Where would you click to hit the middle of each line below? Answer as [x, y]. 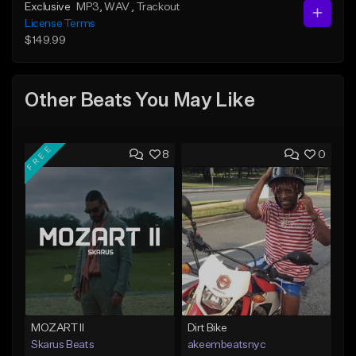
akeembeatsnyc [226, 344]
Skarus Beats [63, 344]
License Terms [60, 23]
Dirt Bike [207, 328]
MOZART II [58, 328]
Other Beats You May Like [140, 101]
